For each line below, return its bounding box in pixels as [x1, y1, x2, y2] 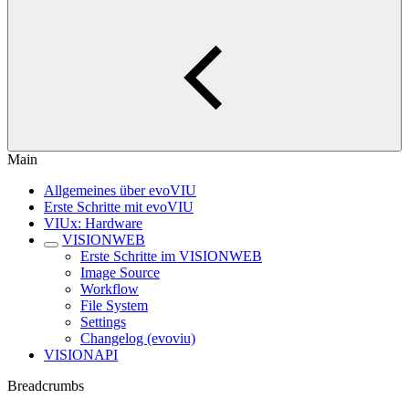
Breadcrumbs [7, 378, 84, 393]
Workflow [80, 281, 139, 297]
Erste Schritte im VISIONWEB [80, 248, 262, 264]
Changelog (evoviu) [80, 330, 195, 346]
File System [80, 298, 148, 313]
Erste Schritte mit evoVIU [44, 199, 194, 215]
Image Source [80, 265, 160, 280]
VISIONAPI [44, 347, 118, 362]
